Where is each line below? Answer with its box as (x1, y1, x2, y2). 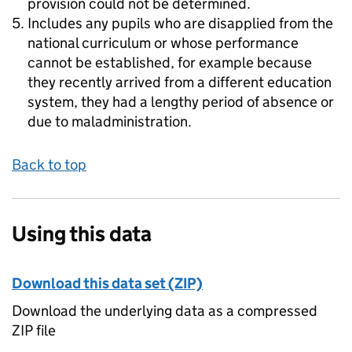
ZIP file (12, 321, 56, 339)
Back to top (12, 156, 86, 174)
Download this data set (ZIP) (12, 274, 203, 292)
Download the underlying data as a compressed (12, 302, 317, 320)
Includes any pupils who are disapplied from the (27, 14, 333, 32)
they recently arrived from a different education (27, 73, 332, 91)
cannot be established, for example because (27, 53, 312, 71)
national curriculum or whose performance (27, 34, 299, 52)
